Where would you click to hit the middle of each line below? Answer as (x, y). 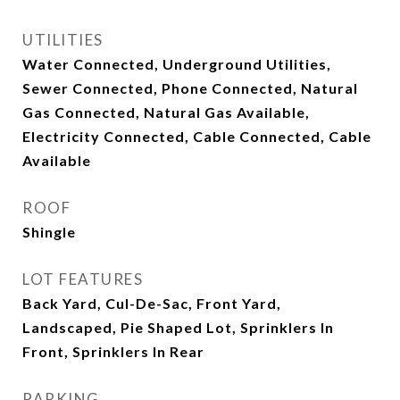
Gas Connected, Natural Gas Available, (166, 112)
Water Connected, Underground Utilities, (177, 64)
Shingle (49, 232)
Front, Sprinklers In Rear (113, 351)
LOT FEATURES (83, 279)
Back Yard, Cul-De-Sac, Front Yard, (152, 303)
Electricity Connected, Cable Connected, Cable (197, 136)
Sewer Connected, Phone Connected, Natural (190, 88)
